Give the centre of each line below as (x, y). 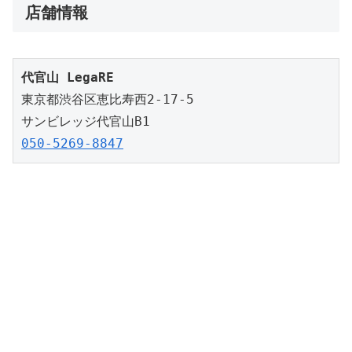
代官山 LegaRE (68, 77)
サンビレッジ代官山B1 (86, 121)
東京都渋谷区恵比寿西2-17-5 (108, 99)
